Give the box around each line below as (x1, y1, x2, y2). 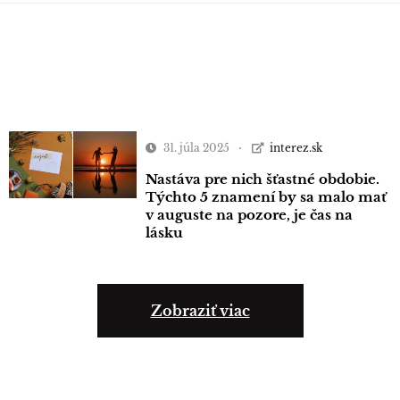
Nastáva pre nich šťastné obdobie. (145, 170, 379, 187)
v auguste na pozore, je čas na (145, 205, 353, 223)
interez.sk (269, 140, 322, 154)
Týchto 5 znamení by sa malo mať (145, 187, 387, 205)
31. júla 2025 (162, 140, 229, 154)
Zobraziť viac (150, 301, 250, 320)
